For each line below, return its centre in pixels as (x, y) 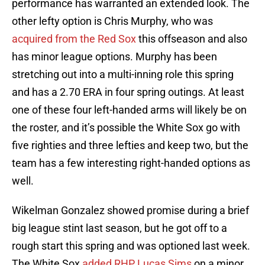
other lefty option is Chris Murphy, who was (112, 21)
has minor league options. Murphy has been (114, 57)
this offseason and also (192, 39)
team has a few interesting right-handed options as (131, 163)
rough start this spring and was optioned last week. (131, 246)
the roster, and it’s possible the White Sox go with (126, 128)
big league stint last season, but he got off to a (119, 228)
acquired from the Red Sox (74, 39)
